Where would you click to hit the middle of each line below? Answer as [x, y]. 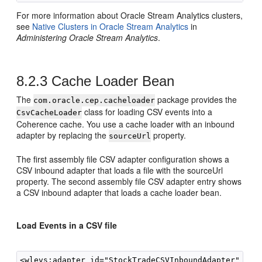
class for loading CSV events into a [147, 112]
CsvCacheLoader [49, 113]
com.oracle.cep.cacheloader [94, 100]
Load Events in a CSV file [67, 225]
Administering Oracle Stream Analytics [87, 37]
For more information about [69, 15]
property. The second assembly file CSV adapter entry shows [129, 181]
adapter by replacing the [63, 135]
